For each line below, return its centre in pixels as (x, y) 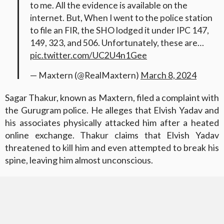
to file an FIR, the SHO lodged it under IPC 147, (119, 30)
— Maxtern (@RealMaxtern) (85, 75)
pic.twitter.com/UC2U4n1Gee (88, 55)
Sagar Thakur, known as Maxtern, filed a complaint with (112, 97)
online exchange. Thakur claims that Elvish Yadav (112, 135)
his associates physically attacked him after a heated (112, 122)
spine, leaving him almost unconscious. (79, 160)
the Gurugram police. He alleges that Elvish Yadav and (112, 110)
